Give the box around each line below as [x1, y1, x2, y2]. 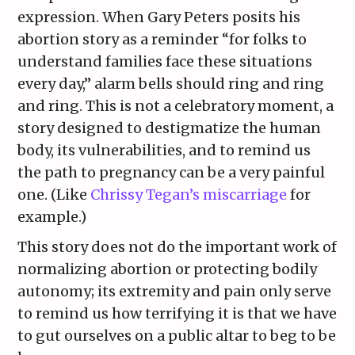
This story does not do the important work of [17, 238, 338, 257]
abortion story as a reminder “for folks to [17, 30, 307, 49]
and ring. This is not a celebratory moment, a [17, 97, 334, 116]
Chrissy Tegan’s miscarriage [90, 185, 288, 204]
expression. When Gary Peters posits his [17, 8, 301, 27]
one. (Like [17, 185, 91, 204]
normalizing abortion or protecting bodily [17, 260, 318, 279]
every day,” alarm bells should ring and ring [17, 74, 325, 94]
